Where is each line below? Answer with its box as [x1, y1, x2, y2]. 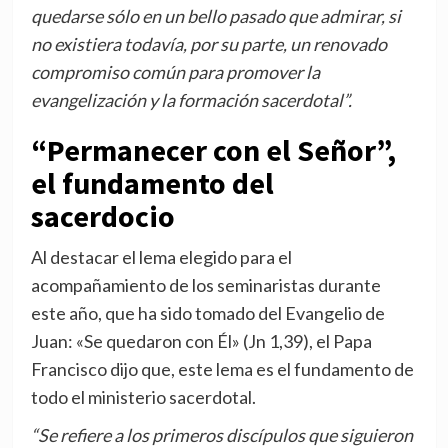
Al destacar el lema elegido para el [30, 246, 292, 269]
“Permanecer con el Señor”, [30, 131, 396, 170]
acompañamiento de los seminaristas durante [30, 274, 381, 297]
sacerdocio [30, 197, 175, 236]
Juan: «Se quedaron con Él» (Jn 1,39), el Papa [30, 330, 372, 353]
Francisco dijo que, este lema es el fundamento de [30, 358, 414, 381]
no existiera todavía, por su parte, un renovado [30, 33, 387, 56]
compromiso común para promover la [30, 61, 320, 84]
